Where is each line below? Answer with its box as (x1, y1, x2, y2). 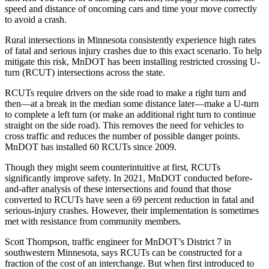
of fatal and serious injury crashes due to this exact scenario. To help (5, 45, 262, 56)
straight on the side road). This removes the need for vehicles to (5, 119, 244, 130)
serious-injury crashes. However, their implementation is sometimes (5, 205, 259, 216)
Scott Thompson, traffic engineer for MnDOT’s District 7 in (5, 236, 231, 247)
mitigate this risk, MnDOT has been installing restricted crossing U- (5, 56, 260, 67)
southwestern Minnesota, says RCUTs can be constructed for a (5, 247, 242, 258)
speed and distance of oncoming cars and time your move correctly (5, 3, 257, 14)
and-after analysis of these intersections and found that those (5, 183, 231, 194)
